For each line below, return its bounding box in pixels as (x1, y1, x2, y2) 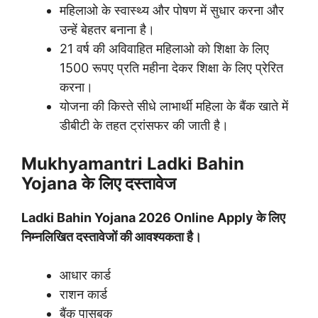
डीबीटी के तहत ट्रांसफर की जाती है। (60, 117, 229, 133)
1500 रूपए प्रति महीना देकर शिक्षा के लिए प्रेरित (60, 60, 283, 75)
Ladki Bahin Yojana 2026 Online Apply (21, 209, 253, 225)
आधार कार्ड (60, 267, 111, 283)
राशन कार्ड (60, 286, 107, 302)
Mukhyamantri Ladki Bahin (21, 153, 244, 174)
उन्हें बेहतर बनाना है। (60, 21, 155, 37)
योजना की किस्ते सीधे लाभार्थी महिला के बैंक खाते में (60, 98, 288, 114)
